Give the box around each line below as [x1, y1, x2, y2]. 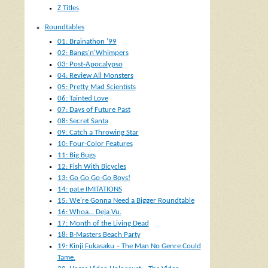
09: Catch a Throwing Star [57, 128, 139, 136]
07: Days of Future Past [57, 105, 130, 114]
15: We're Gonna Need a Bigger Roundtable [57, 196, 194, 205]
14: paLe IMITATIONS [57, 185, 122, 193]
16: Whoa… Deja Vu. [57, 208, 121, 216]
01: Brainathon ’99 [57, 37, 117, 45]
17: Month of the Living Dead [57, 219, 149, 227]
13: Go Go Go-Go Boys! [57, 173, 130, 182]
